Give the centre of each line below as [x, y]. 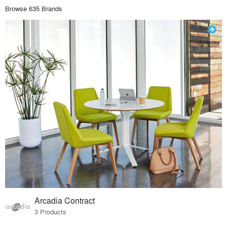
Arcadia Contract [65, 201]
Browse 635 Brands [34, 8]
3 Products [51, 212]
